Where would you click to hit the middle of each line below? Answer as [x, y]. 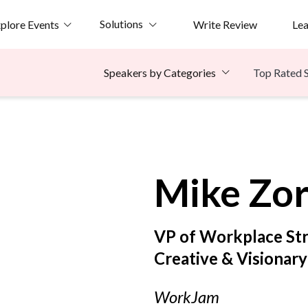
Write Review [225, 24]
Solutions [121, 24]
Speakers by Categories [160, 73]
